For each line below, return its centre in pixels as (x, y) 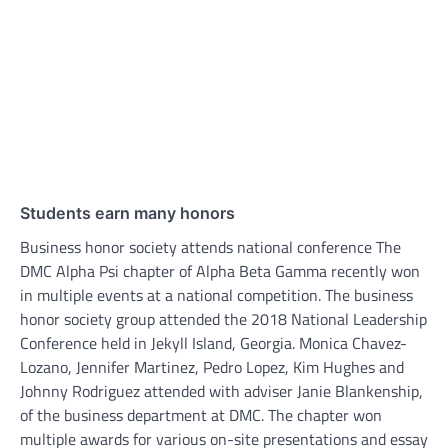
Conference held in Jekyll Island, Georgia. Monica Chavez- (213, 342)
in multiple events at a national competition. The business (216, 294)
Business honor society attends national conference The (210, 246)
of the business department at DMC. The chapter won (201, 414)
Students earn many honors (127, 212)
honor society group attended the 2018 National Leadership (223, 318)
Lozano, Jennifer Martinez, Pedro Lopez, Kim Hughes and (212, 366)
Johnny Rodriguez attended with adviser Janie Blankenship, (221, 390)
